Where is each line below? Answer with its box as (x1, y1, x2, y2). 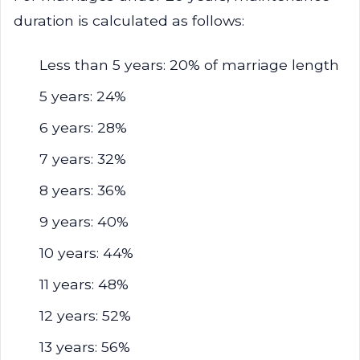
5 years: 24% (39, 88, 126, 104)
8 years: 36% (39, 182, 126, 198)
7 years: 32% (39, 150, 126, 167)
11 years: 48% (39, 276, 129, 292)
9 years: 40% (39, 213, 129, 230)
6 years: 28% (39, 119, 127, 136)
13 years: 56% (39, 338, 130, 355)
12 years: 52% (39, 307, 131, 324)
